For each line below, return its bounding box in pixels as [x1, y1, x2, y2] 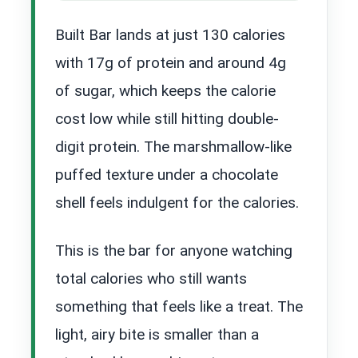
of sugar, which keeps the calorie [55, 81, 276, 100]
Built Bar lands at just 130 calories [55, 25, 285, 44]
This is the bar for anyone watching [55, 241, 292, 260]
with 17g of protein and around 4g [55, 53, 286, 72]
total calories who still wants [55, 268, 247, 288]
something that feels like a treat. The [55, 296, 303, 316]
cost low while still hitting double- [55, 109, 279, 128]
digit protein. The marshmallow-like [55, 137, 292, 156]
